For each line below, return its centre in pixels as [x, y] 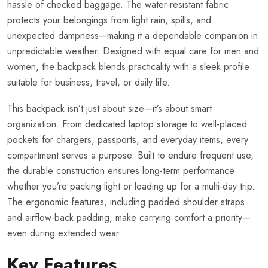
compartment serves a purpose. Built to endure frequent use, [130, 155]
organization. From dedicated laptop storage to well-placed [127, 124]
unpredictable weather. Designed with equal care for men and [133, 51]
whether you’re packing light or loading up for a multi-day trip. [131, 186]
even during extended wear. [64, 233]
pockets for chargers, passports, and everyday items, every [128, 139]
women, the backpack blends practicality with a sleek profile [128, 66]
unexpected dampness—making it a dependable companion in [133, 35]
